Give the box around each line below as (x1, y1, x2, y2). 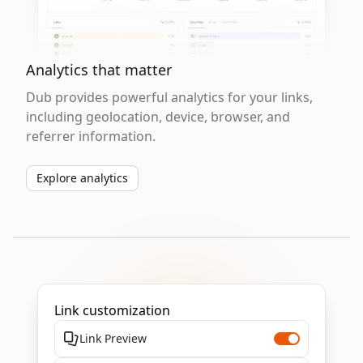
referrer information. (26, 127, 156, 145)
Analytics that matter (26, 60, 172, 79)
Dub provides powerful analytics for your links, (26, 88, 313, 106)
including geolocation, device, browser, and (26, 108, 290, 126)
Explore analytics (36, 170, 128, 186)
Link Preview (79, 331, 147, 346)
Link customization (54, 301, 170, 319)
